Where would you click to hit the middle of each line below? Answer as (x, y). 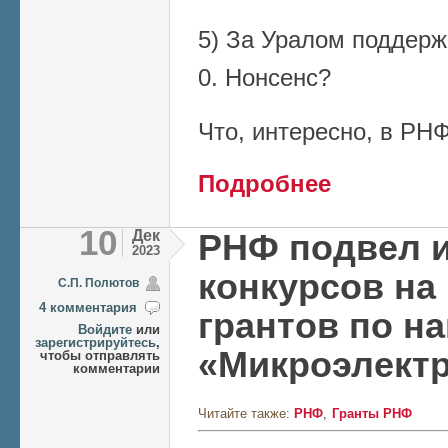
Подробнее (264, 183)
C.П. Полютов (98, 282)
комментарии (116, 368)
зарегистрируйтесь (95, 342)
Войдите (105, 329)
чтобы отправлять (100, 355)
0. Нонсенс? (268, 77)
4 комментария (88, 307)
